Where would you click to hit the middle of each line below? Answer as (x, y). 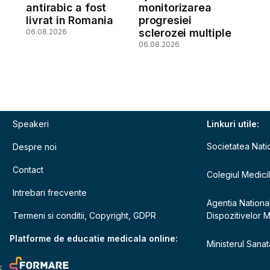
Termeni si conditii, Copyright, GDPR (85, 215)
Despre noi (35, 146)
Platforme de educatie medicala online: (94, 238)
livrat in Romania (70, 20)
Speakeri (31, 124)
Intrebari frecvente (50, 192)
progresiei (165, 20)
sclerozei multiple (185, 33)
